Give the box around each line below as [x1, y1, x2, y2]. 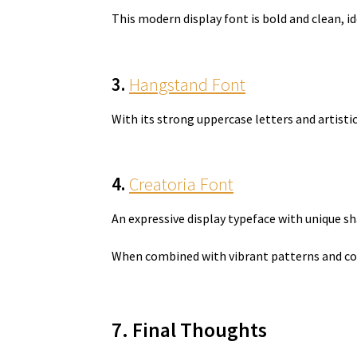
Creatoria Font [129, 173, 234, 196]
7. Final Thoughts [112, 316, 268, 343]
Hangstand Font [129, 73, 246, 96]
